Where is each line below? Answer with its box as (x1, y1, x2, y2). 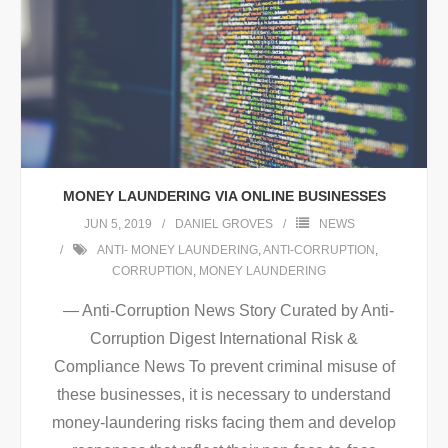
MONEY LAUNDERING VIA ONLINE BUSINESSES (58, 188, 390, 205)
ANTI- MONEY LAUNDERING (97, 243, 258, 258)
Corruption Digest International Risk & (90, 330, 358, 348)
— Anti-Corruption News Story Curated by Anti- (54, 302, 394, 320)
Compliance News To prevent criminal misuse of (53, 358, 395, 376)
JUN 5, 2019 (83, 217, 152, 232)
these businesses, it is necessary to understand (57, 386, 391, 404)
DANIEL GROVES (174, 217, 273, 232)
